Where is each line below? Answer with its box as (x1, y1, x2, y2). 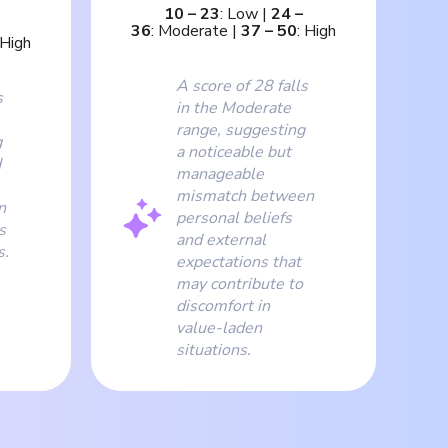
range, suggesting (176, 118, 305, 141)
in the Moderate (176, 96, 291, 119)
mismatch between (176, 184, 314, 207)
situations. (176, 338, 251, 361)
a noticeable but (176, 140, 291, 163)
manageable (176, 162, 264, 185)
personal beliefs (176, 206, 292, 229)
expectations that (176, 250, 301, 273)
